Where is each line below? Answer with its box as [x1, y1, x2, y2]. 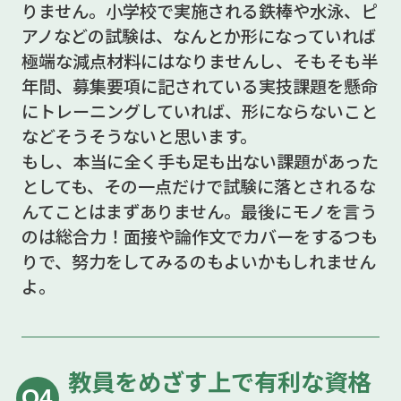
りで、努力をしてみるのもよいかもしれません [21, 248, 376, 274]
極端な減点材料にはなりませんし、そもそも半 [21, 47, 378, 73]
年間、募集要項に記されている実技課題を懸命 [21, 73, 378, 98]
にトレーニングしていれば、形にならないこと [21, 98, 378, 124]
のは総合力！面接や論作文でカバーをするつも [21, 223, 378, 249]
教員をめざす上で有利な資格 [67, 363, 371, 398]
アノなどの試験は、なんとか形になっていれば [21, 22, 376, 48]
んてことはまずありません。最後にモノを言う [21, 198, 377, 224]
